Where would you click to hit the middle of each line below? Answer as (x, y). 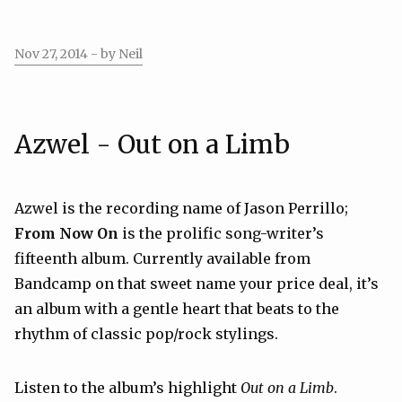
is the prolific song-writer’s (221, 233)
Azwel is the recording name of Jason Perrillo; (181, 208)
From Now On (66, 233)
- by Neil (117, 54)
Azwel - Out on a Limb (152, 144)
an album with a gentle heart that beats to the (177, 309)
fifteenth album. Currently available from (162, 258)
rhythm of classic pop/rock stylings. (146, 334)
